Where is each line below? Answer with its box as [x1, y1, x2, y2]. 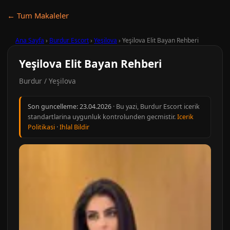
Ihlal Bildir [60, 123, 89, 131]
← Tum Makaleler [7, 10, 69, 21]
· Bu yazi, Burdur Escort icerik [111, 102, 200, 111]
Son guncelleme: [28, 102, 80, 111]
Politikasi [28, 123, 55, 131]
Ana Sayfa [15, 36, 44, 45]
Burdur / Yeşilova [19, 76, 76, 86]
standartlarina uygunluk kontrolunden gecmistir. [28, 112, 177, 121]
